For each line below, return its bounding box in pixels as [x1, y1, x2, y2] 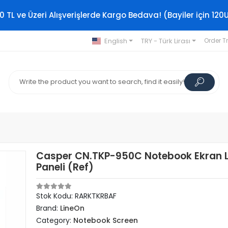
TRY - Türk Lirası [140, 36, 190, 46]
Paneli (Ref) [36, 160, 94, 174]
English [104, 36, 127, 46]
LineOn [60, 203, 85, 213]
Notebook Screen [73, 215, 138, 225]
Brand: [36, 203, 61, 213]
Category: [36, 215, 74, 225]
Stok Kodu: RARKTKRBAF [36, 191, 117, 201]
